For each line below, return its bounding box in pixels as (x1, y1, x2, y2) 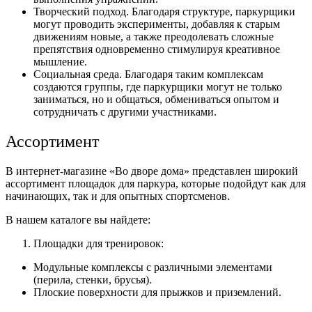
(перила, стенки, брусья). (33, 273, 152, 286)
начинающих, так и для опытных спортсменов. (6, 189, 230, 202)
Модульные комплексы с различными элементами (33, 260, 272, 273)
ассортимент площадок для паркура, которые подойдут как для (6, 177, 306, 189)
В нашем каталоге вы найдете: (6, 213, 150, 226)
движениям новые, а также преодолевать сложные (33, 30, 274, 42)
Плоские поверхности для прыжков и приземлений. (33, 286, 281, 298)
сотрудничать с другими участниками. (33, 105, 217, 118)
